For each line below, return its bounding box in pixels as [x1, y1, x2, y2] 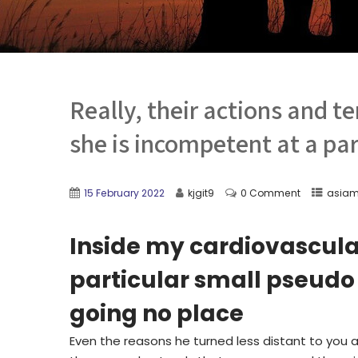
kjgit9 [188, 186, 214, 200]
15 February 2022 [84, 186, 165, 200]
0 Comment [241, 186, 300, 200]
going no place [70, 298, 244, 329]
